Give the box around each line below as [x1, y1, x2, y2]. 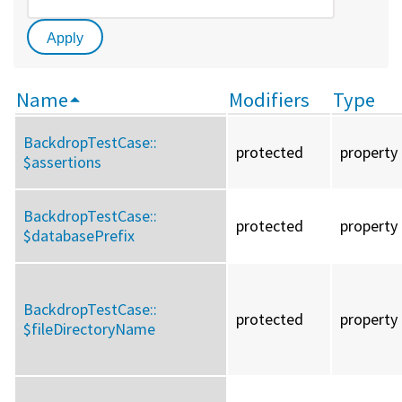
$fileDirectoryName [23, 319, 155, 340]
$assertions [23, 152, 101, 173]
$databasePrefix [23, 225, 135, 247]
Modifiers [229, 87, 310, 113]
